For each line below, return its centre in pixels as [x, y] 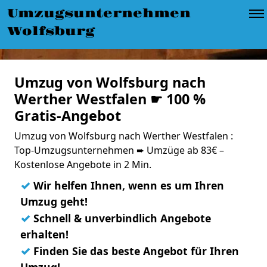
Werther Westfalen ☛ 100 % [110, 99]
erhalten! [44, 234]
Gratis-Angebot [68, 116]
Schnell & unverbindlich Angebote [121, 218]
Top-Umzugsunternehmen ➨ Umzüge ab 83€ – [119, 150]
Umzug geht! [54, 201]
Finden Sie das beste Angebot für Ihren [135, 251]
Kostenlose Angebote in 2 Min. [83, 164]
